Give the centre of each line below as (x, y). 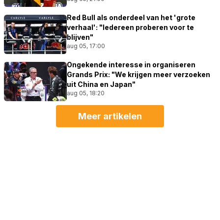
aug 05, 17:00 (86, 46)
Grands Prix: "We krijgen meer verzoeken (138, 74)
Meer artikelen (110, 116)
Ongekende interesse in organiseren (131, 64)
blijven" (80, 37)
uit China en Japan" (101, 84)
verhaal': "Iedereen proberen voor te (130, 27)
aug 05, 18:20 (86, 93)
